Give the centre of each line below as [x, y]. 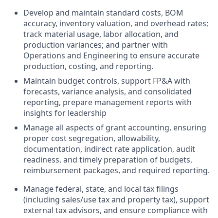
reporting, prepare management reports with [108, 102]
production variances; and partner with [96, 45]
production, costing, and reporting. [88, 66]
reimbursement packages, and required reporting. [117, 170]
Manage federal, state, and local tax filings [101, 189]
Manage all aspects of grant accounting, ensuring [115, 127]
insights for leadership [65, 113]
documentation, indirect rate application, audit [109, 149]
